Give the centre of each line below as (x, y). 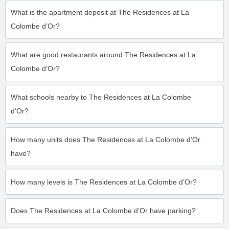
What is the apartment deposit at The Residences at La (100, 12)
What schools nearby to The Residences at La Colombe (101, 97)
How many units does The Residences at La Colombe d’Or (106, 140)
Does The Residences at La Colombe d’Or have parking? (103, 211)
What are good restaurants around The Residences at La (103, 55)
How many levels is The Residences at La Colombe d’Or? (104, 182)
